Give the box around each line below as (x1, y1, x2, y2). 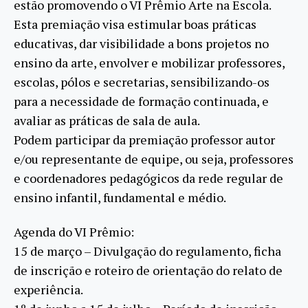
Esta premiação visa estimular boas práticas (14, 15, 256, 32)
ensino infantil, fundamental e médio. (14, 188, 226, 206)
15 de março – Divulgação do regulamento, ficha (14, 243, 281, 260)
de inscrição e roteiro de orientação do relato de (14, 262, 283, 279)
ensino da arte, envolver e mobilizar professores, (14, 54, 285, 71)
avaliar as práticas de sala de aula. (14, 111, 200, 129)
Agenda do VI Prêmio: (14, 223, 134, 241)
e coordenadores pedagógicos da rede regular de (14, 169, 283, 186)
